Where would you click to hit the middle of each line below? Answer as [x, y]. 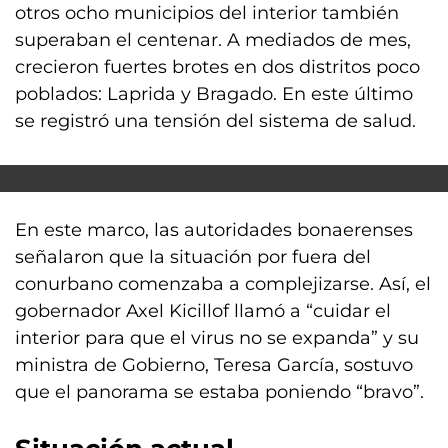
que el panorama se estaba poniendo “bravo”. [219, 392]
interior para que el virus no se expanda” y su [217, 338]
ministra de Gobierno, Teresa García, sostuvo [214, 365]
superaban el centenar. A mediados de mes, [213, 40]
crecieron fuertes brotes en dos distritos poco [217, 67]
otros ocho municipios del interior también [207, 13]
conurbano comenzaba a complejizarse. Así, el [223, 284]
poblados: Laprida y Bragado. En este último [214, 94]
